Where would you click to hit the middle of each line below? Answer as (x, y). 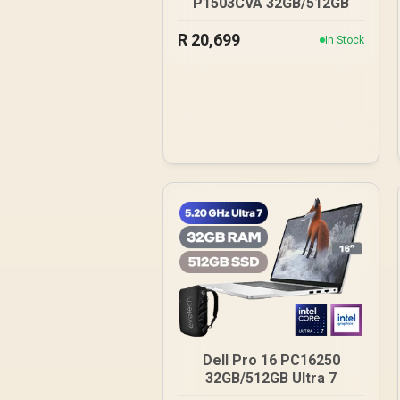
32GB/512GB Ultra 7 (271, 378)
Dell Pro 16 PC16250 (271, 360)
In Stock (344, 40)
